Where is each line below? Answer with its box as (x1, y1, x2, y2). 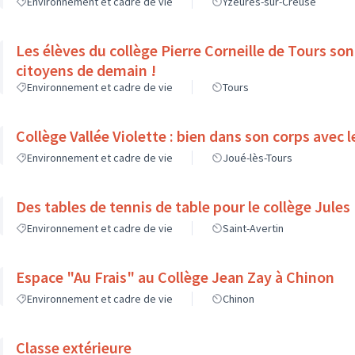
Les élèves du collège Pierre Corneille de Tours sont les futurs (16, 40, 330, 60)
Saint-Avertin (223, 221, 284, 235)
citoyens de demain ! (16, 60, 156, 80)
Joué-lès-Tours (223, 151, 292, 165)
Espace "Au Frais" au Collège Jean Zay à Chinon (16, 267, 334, 287)
